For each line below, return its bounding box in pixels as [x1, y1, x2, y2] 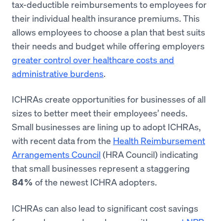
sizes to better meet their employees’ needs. [12, 107, 187, 119]
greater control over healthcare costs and [12, 53, 174, 66]
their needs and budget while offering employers [12, 39, 205, 52]
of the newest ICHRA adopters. [33, 176, 157, 188]
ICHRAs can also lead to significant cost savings [12, 202, 198, 214]
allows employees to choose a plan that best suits [12, 26, 205, 38]
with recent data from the [12, 134, 113, 147]
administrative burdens [12, 67, 104, 79]
